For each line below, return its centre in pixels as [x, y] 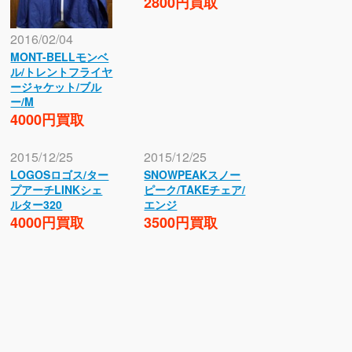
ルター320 [37, 205]
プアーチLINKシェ [57, 190]
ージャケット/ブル [56, 87]
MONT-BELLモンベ [60, 57]
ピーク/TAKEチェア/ [195, 190]
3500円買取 [181, 223]
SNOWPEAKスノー [192, 175]
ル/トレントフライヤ [62, 72]
